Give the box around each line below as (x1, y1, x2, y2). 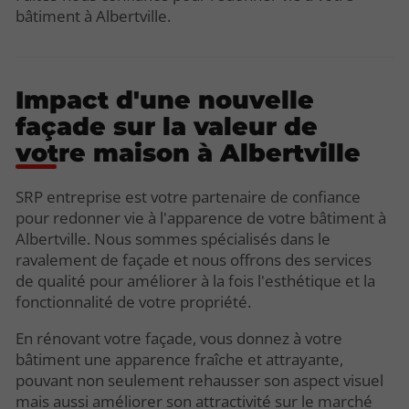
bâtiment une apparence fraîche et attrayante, (16, 349, 343, 371)
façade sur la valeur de (16, 110, 318, 142)
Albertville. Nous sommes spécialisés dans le (16, 228, 330, 250)
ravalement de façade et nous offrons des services (16, 249, 372, 271)
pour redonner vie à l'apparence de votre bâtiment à (16, 207, 386, 229)
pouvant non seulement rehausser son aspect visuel (16, 370, 383, 392)
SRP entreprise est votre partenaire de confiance (16, 186, 361, 208)
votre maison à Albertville (16, 137, 361, 168)
